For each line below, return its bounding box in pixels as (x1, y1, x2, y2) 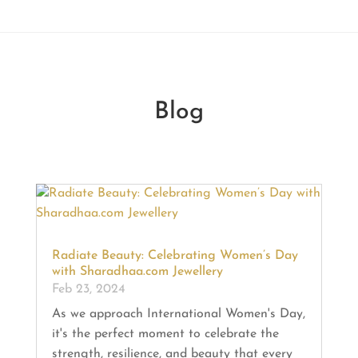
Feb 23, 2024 (51, 282, 125, 296)
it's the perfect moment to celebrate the (51, 327, 279, 340)
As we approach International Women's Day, (51, 307, 305, 320)
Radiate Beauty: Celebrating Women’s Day (51, 249, 298, 262)
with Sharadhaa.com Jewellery (51, 265, 223, 278)
